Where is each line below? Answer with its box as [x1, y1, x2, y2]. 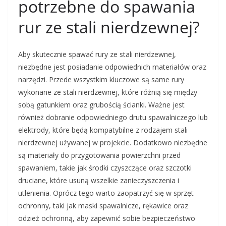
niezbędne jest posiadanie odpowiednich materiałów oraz [18, 62, 206, 72]
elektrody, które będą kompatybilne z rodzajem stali [18, 125, 188, 135]
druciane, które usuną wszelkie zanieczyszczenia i [18, 176, 179, 185]
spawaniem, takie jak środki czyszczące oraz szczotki [18, 163, 192, 173]
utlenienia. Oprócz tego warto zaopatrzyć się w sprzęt [18, 188, 194, 198]
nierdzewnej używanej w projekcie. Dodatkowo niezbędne [18, 138, 207, 147]
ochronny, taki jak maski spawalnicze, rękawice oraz [18, 201, 188, 210]
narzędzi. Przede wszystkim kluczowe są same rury [18, 75, 184, 84]
